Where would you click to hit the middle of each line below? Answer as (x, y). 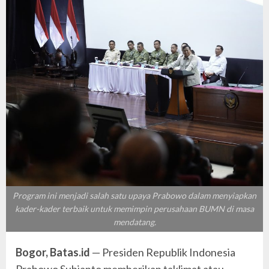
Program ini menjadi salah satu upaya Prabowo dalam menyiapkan (134, 196)
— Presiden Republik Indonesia (164, 252)
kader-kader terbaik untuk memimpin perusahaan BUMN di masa (134, 209)
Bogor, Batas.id (54, 252)
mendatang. (134, 222)
